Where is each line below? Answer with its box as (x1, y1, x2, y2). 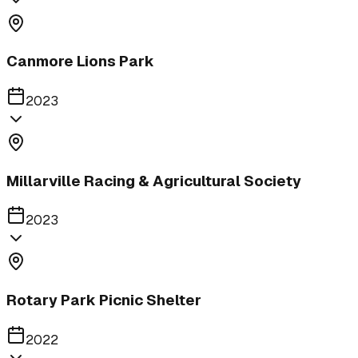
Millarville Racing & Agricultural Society (6, 170, 301, 191)
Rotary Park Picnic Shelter (6, 290, 201, 311)
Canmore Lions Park (6, 51, 154, 72)
